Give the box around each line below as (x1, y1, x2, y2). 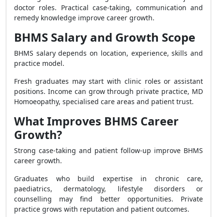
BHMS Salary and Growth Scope (14, 29, 195, 45)
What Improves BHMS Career (14, 113, 179, 129)
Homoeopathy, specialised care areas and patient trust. (14, 97, 194, 106)
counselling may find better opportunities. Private (14, 194, 203, 203)
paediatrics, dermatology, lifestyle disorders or (14, 184, 203, 193)
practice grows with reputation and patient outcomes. (14, 204, 189, 214)
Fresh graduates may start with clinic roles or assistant (14, 77, 203, 86)
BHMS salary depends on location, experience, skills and (14, 48, 203, 58)
